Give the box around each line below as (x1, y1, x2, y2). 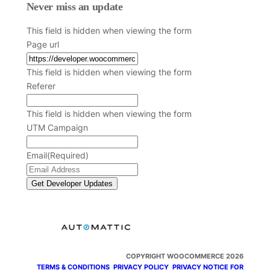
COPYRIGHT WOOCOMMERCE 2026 (126, 252, 244, 261)
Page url (26, 39, 59, 50)
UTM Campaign (26, 122, 88, 133)
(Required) (46, 150, 89, 161)
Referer (26, 81, 55, 92)
